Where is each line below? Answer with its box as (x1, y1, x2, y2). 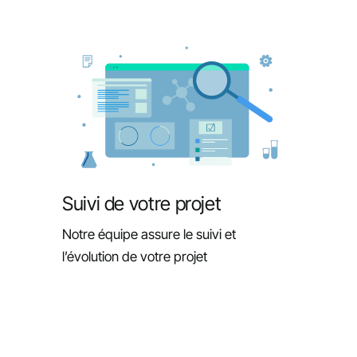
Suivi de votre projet (61, 192, 222, 216)
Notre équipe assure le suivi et (61, 226, 236, 243)
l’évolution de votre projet (61, 249, 207, 265)
